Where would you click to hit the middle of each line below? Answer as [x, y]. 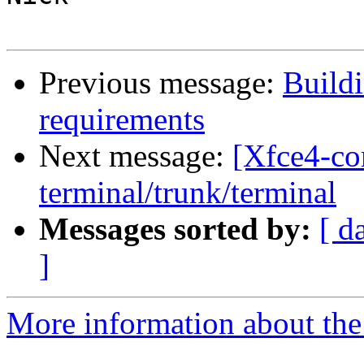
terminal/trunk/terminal [188, 193]
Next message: [136, 156]
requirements [122, 119]
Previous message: [161, 83]
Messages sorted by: [175, 229]
